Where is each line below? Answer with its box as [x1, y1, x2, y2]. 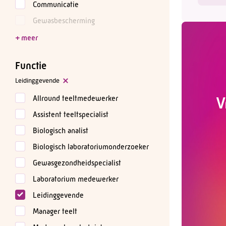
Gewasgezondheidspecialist [33, 158, 121, 167]
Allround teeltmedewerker [33, 93, 118, 103]
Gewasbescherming [33, 16, 95, 25]
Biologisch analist [33, 126, 88, 135]
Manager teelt [33, 206, 77, 216]
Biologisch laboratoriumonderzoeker [33, 142, 149, 151]
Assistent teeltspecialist [33, 109, 108, 119]
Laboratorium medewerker [33, 174, 119, 184]
